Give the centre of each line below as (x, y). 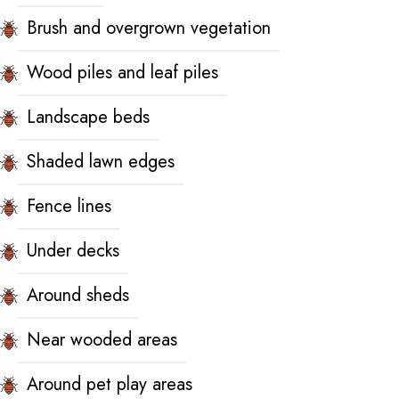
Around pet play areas (110, 384)
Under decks (73, 250)
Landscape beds (88, 117)
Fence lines (69, 206)
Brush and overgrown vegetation (149, 28)
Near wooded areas (102, 339)
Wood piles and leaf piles (122, 72)
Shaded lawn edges (101, 161)
